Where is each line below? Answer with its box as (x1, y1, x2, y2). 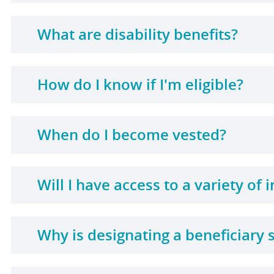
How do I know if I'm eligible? (37, 75, 243, 94)
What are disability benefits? (37, 24, 238, 44)
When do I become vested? (37, 125, 226, 144)
